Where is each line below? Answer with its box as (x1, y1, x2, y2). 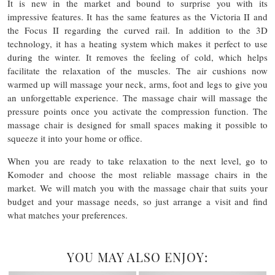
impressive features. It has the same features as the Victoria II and (7, 10, 268, 23)
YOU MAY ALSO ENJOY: (67, 249, 208, 265)
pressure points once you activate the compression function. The (7, 105, 268, 117)
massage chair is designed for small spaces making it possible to (7, 118, 268, 131)
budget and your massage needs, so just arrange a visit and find (7, 195, 268, 207)
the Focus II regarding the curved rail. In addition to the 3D (7, 24, 268, 36)
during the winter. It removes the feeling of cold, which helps (7, 51, 268, 63)
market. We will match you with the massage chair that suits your (7, 182, 268, 194)
